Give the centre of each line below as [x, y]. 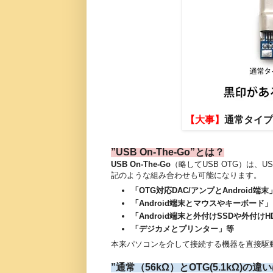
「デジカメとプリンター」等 [183, 229]
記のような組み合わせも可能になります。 [186, 175]
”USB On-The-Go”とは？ [168, 152]
